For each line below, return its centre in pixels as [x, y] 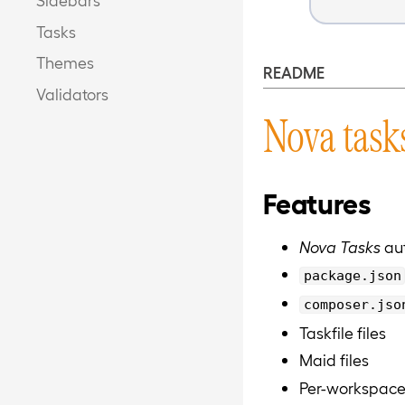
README [293, 71]
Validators [72, 94]
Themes [65, 62]
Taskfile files [342, 332]
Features [317, 202]
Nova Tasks [339, 246]
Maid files [334, 360]
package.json [352, 276]
